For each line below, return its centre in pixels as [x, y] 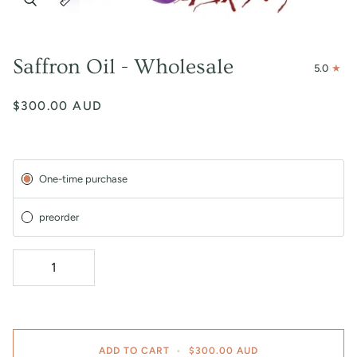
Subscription [42, 167]
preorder [59, 217]
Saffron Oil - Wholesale [123, 67]
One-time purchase [84, 178]
